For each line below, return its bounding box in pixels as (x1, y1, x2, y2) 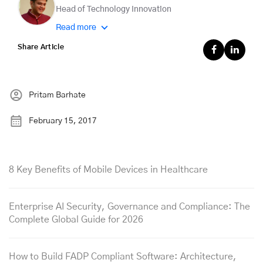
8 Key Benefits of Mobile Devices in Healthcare (9, 165, 208, 175)
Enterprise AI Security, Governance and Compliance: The (9, 202, 250, 212)
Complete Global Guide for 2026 (9, 215, 143, 225)
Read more (56, 23, 98, 32)
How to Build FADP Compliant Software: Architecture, (9, 252, 237, 262)
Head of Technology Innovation (56, 5, 171, 14)
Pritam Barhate (29, 90, 86, 99)
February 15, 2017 (29, 116, 97, 125)
